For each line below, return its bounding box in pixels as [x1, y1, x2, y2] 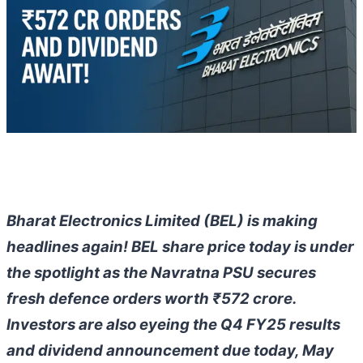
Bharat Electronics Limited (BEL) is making [6, 211, 318, 231]
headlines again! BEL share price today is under [6, 237, 354, 257]
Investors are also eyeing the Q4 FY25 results [6, 315, 340, 335]
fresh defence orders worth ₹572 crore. [6, 289, 297, 309]
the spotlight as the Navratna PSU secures [6, 263, 316, 283]
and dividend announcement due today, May [6, 341, 334, 361]
